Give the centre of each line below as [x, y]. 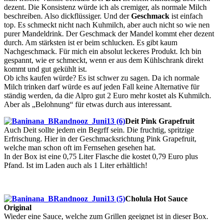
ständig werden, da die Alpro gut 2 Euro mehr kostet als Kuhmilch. [108, 96]
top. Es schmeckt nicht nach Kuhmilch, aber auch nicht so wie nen [107, 25]
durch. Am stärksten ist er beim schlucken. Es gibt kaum [91, 43]
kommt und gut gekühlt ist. [45, 69]
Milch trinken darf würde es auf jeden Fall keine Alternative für [102, 87]
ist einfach [186, 16]
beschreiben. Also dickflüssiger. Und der [68, 16]
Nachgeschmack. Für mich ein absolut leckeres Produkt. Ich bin [103, 52]
